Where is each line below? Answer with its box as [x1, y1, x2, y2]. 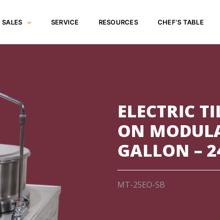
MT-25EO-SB [117, 179, 165, 190]
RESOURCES [98, 18, 138, 26]
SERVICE [51, 18, 79, 26]
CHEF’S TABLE [157, 18, 204, 26]
